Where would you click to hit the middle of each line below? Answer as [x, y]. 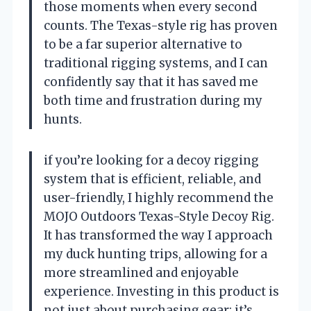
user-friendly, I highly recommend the [159, 198]
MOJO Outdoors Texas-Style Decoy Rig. [159, 217]
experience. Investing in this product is [161, 292]
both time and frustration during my [153, 101]
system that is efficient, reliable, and [152, 179]
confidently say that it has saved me [151, 82]
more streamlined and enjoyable [141, 273]
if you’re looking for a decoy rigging [151, 161]
